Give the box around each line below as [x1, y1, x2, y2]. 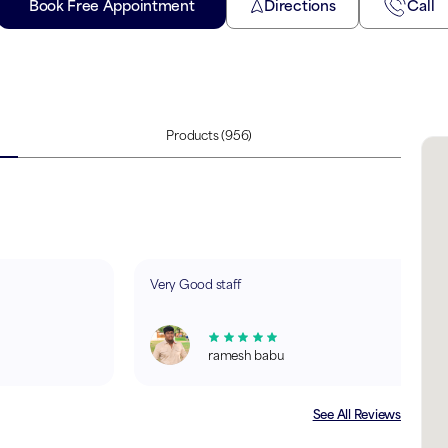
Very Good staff [150, 277, 241, 292]
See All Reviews [312, 407, 401, 422]
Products [166, 128, 219, 143]
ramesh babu [208, 348, 284, 363]
